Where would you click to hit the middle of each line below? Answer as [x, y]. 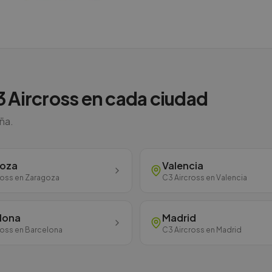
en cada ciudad [143, 98]
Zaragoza [42, 178]
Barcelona [44, 230]
